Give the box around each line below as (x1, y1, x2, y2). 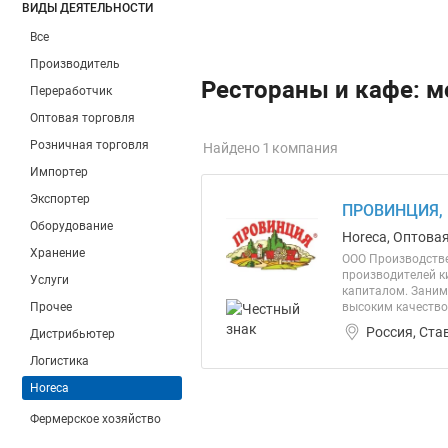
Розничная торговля (30, 138, 149, 152)
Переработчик (30, 84, 112, 98)
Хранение (30, 246, 85, 260)
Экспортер (30, 192, 90, 206)
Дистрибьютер (30, 327, 115, 341)
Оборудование (30, 219, 113, 233)
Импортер (30, 165, 88, 179)
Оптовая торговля (30, 111, 135, 125)
